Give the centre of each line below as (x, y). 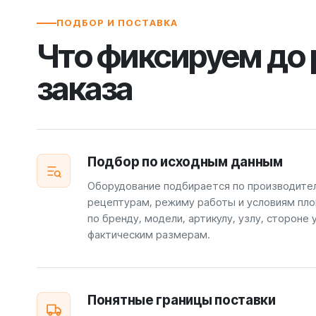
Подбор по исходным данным (185, 162)
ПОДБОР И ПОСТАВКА (117, 23)
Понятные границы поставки (182, 300)
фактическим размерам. (149, 235)
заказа (85, 89)
